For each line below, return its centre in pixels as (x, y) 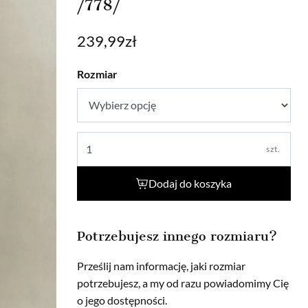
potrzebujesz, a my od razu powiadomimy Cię (183, 283)
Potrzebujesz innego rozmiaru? (177, 236)
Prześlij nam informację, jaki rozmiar (161, 266)
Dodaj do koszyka (190, 184)
